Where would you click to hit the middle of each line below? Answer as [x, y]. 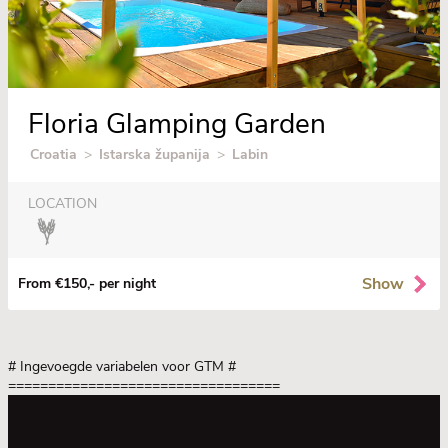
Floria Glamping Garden [177, 123]
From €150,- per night [87, 284]
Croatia [53, 154]
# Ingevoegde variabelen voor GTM [118, 366]
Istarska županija [154, 154]
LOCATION [62, 203]
